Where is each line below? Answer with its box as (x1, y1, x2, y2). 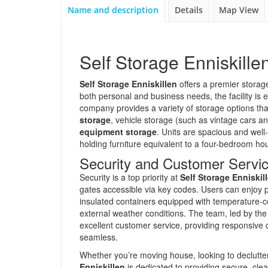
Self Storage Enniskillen (80, 78, 177, 90)
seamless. (80, 231, 118, 243)
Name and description (68, 4, 159, 16)
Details (175, 4, 203, 16)
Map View (219, 4, 258, 16)
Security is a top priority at (80, 171, 180, 183)
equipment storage (80, 126, 157, 138)
